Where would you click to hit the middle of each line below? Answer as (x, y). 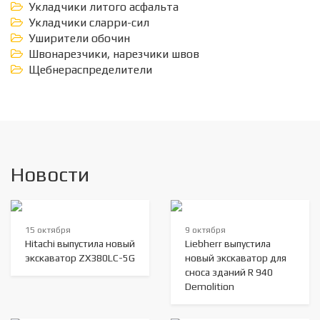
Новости (50, 174)
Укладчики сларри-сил (89, 22)
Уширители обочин (79, 38)
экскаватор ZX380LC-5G (80, 258)
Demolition (210, 286)
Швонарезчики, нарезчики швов (114, 54)
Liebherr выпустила (228, 244)
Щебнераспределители (90, 70)
